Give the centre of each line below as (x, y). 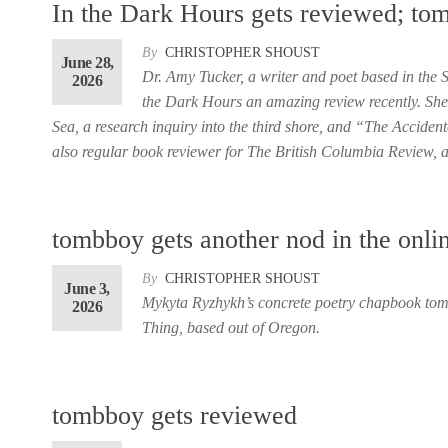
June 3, (87, 288)
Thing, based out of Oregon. (231, 327)
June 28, (87, 62)
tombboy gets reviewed (174, 415)
